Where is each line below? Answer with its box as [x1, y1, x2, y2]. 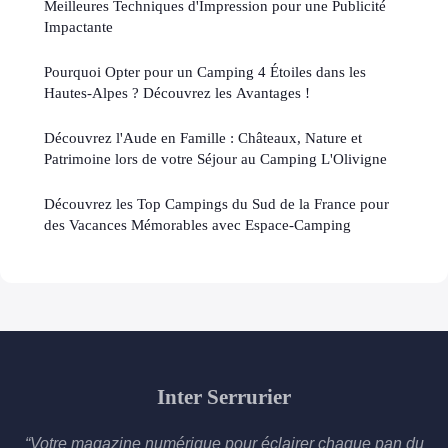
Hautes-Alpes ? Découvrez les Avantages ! [44, 84, 310, 102]
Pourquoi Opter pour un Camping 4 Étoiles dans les [44, 63, 366, 81]
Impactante [44, 18, 113, 36]
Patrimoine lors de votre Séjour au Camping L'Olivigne [44, 150, 387, 168]
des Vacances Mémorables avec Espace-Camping [44, 216, 351, 234]
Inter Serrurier [157, 385, 291, 409]
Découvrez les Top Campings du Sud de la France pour [44, 195, 389, 213]
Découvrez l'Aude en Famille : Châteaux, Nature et [44, 129, 362, 147]
